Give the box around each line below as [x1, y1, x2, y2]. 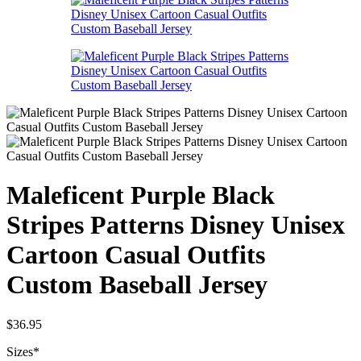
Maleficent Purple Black [6, 180, 275, 210]
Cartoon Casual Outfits [6, 240, 265, 270]
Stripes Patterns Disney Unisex [6, 210, 345, 240]
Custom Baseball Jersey [6, 270, 268, 300]
